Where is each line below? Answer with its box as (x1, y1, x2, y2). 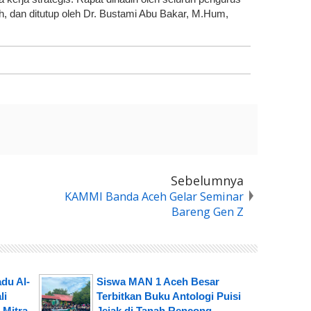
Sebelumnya (171, 172, 244, 190)
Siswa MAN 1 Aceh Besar (96, 276, 219, 288)
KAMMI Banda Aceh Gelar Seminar (65, 189, 244, 205)
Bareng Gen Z (171, 204, 244, 220)
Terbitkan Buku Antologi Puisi (96, 290, 241, 303)
